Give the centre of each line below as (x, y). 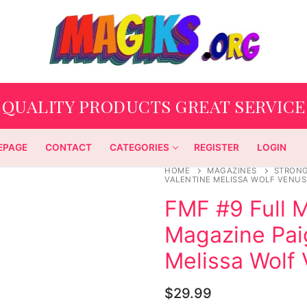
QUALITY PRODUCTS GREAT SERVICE (153, 106)
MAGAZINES (232, 171)
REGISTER (217, 148)
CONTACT (69, 148)
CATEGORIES (140, 148)
